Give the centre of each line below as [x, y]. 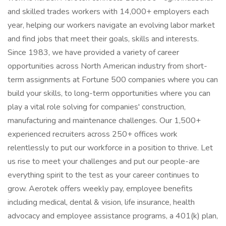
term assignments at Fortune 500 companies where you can [113, 80]
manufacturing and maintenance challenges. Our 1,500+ [104, 121]
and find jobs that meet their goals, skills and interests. [103, 39]
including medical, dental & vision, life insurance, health [101, 202]
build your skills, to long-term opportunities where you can [109, 93]
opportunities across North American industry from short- [107, 66]
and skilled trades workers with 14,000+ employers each [108, 12]
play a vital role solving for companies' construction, [97, 107]
